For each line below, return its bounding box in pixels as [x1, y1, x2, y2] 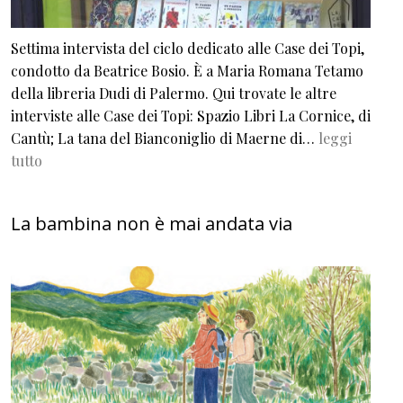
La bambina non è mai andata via [11, 211, 292, 237]
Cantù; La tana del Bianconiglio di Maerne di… [11, 129, 318, 148]
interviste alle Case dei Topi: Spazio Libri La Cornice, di [11, 106, 371, 126]
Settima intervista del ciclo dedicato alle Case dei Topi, [11, 39, 364, 58]
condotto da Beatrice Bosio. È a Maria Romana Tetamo [11, 61, 363, 81]
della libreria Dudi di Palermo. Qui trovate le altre [11, 84, 336, 103]
